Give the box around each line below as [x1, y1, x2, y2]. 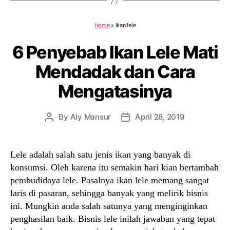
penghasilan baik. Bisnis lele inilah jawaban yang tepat [10, 214, 215, 224]
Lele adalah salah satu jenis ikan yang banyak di [10, 149, 190, 160]
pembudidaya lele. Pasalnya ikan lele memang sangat [10, 175, 209, 185]
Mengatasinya [57, 81, 172, 102]
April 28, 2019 [135, 112, 185, 122]
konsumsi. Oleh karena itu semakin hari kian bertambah [10, 162, 219, 172]
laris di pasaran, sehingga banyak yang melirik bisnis [10, 188, 208, 198]
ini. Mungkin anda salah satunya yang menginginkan [10, 201, 207, 211]
